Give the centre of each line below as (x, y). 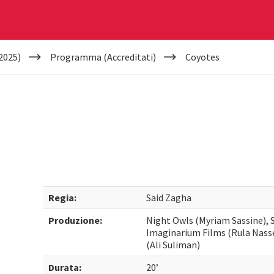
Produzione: (76, 220)
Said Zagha (169, 198)
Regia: (63, 198)
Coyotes (202, 57)
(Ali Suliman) (173, 245)
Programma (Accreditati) (103, 57)
